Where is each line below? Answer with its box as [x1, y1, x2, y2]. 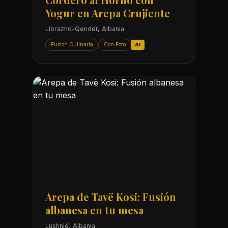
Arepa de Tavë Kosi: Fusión [45, 190, 176, 204]
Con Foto [103, 41, 126, 48]
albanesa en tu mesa [45, 203, 144, 217]
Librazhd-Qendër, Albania [45, 25, 124, 33]
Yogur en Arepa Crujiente [45, 6, 170, 20]
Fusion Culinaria [50, 41, 93, 48]
